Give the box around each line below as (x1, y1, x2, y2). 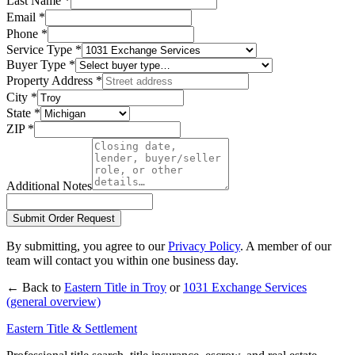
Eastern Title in (64, 280, 143, 294)
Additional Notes (6, 178, 92, 193)
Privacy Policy (168, 239, 240, 253)
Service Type (6, 42, 75, 56)
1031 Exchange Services (183, 280, 307, 294)
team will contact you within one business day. (6, 253, 239, 267)
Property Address (6, 73, 96, 87)
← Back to (6, 280, 61, 294)
